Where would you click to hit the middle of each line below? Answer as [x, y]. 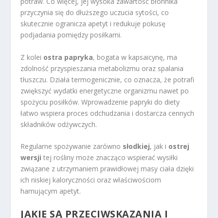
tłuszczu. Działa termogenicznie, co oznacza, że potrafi [108, 79]
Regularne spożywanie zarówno [72, 146]
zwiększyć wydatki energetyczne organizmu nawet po [105, 91]
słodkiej [136, 146]
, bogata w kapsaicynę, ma [135, 57]
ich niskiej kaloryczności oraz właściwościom [91, 180]
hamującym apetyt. [51, 191]
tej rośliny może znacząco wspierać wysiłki [110, 158]
